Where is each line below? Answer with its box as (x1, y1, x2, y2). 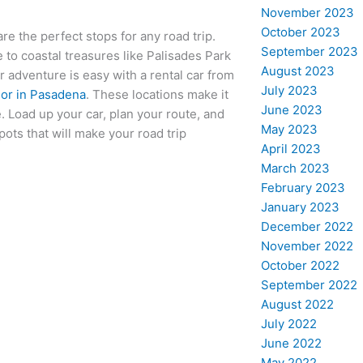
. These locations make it (86, 86, 228, 102)
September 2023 (260, 43, 358, 59)
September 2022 (260, 276, 357, 293)
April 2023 (260, 140, 321, 156)
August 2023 (260, 62, 335, 79)
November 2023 (260, 4, 354, 20)
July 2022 (260, 315, 317, 331)
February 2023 (260, 179, 345, 195)
